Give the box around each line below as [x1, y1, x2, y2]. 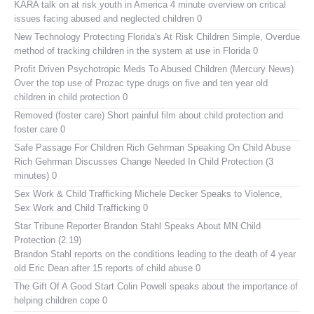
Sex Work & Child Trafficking [14, 188, 132, 199]
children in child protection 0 [14, 91, 128, 102]
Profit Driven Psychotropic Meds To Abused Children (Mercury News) [14, 63, 294, 74]
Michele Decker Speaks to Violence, [132, 188, 282, 199]
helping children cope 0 [14, 294, 107, 306]
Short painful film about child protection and [104, 109, 283, 121]
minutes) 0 [14, 170, 57, 181]
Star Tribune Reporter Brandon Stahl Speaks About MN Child [14, 220, 261, 231]
